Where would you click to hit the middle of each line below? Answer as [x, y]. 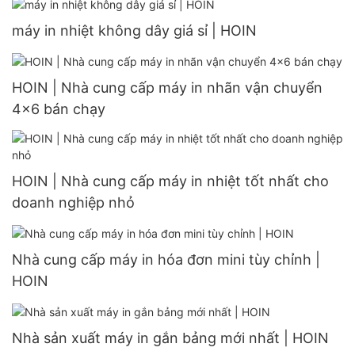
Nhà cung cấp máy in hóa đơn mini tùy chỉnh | [166, 260]
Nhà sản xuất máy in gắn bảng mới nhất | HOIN [170, 338]
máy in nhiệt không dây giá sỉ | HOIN [134, 30]
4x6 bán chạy [59, 109]
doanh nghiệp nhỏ [73, 202]
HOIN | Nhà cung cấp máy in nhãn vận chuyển [167, 87]
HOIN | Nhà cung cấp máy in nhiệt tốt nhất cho [170, 181]
